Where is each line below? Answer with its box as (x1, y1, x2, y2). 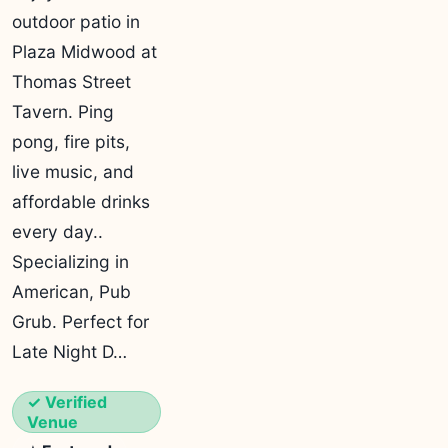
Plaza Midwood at (12, 41, 157, 62)
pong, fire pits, (12, 131, 130, 152)
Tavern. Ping (12, 101, 114, 122)
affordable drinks (12, 191, 150, 212)
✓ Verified (27, 392, 107, 412)
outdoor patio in (12, 11, 140, 32)
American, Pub (12, 281, 131, 302)
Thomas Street (12, 71, 131, 92)
